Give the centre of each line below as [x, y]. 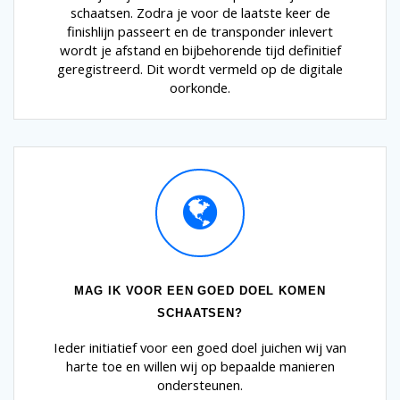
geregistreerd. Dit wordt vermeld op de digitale [200, 68]
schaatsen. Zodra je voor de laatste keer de [200, 12]
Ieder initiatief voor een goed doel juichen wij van [200, 348]
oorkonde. [200, 87]
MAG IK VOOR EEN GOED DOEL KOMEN [200, 291]
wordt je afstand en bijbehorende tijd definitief [200, 50]
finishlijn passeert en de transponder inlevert [200, 31]
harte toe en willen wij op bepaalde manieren [200, 367]
